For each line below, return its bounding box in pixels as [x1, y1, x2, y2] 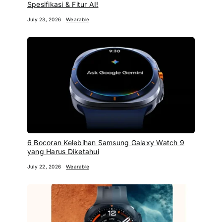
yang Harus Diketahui [27, 147, 99, 156]
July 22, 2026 [27, 164, 61, 169]
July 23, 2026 [27, 16, 61, 23]
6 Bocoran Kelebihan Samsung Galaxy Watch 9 [27, 138, 185, 147]
